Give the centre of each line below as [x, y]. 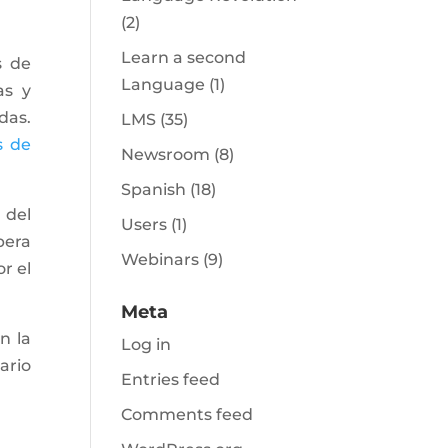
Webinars [159, 259]
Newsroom [165, 154]
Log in [145, 344]
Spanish [153, 189]
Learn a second [183, 57]
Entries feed [170, 379]
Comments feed [186, 414]
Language [162, 84]
